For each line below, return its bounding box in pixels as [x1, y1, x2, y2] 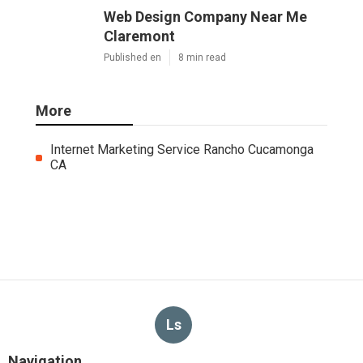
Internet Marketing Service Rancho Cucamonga [49, 141, 314, 157]
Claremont [104, 27, 175, 45]
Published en [104, 51, 161, 63]
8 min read [178, 51, 226, 63]
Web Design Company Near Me [104, 7, 307, 25]
